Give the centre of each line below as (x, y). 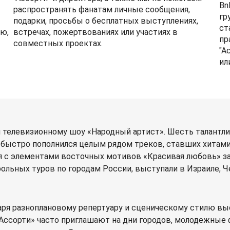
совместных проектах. (58, 43)
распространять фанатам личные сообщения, (101, 9)
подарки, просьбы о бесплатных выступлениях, (106, 21)
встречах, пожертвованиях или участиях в (95, 32)
